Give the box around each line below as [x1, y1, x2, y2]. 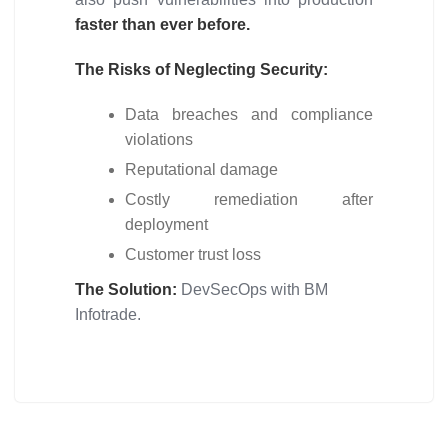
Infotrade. [75, 306, 141, 323]
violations [125, 131, 193, 148]
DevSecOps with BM [181, 281, 328, 298]
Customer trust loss [125, 246, 261, 263]
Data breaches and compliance [125, 106, 373, 123]
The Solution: [75, 281, 181, 298]
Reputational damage [125, 161, 282, 178]
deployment [125, 216, 212, 233]
